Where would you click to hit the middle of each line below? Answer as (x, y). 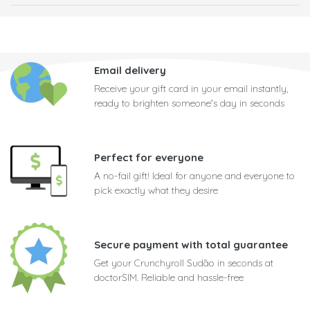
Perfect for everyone (149, 158)
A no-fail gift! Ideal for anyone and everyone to (194, 176)
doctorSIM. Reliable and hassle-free (169, 278)
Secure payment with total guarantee (191, 245)
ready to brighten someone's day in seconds (189, 103)
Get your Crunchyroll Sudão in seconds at (184, 263)
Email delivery (130, 71)
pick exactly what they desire (156, 191)
